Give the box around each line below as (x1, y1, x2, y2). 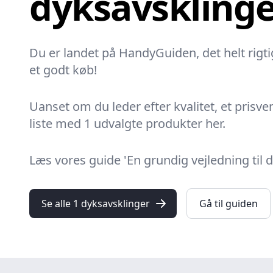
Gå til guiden (199, 197, 258, 210)
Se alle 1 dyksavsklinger (41, 197, 150, 210)
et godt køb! (29, 62, 97, 78)
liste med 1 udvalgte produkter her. (29, 115, 225, 132)
